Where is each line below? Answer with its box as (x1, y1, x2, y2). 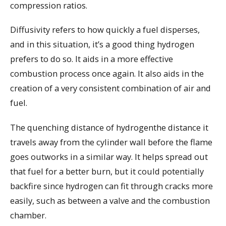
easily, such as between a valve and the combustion (10, 195, 210, 207)
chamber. (10, 209, 46, 221)
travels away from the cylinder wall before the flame (10, 136, 212, 148)
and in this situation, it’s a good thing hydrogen (10, 38, 194, 50)
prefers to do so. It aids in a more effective (10, 53, 173, 65)
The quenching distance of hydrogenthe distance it (10, 122, 208, 134)
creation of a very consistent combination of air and (10, 82, 211, 94)
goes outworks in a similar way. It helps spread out (10, 151, 208, 163)
